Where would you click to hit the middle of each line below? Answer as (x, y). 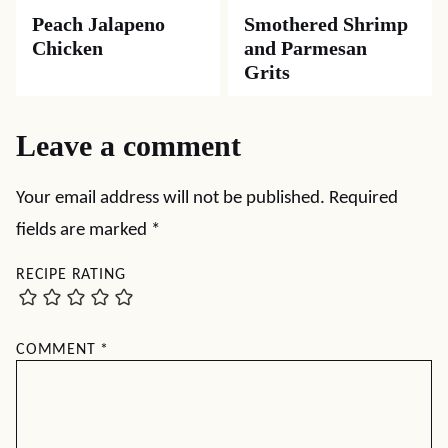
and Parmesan (305, 48)
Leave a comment (128, 145)
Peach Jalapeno (98, 24)
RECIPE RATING (71, 275)
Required (363, 198)
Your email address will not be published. (170, 198)
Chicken (67, 48)
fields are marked (83, 230)
